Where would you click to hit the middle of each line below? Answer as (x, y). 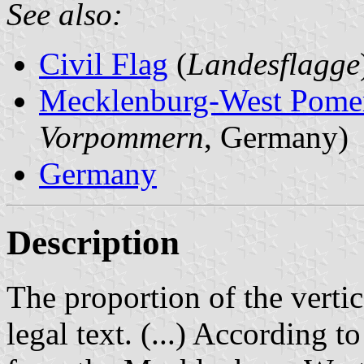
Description (93, 242)
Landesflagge (273, 63)
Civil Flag (104, 63)
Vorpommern (121, 136)
